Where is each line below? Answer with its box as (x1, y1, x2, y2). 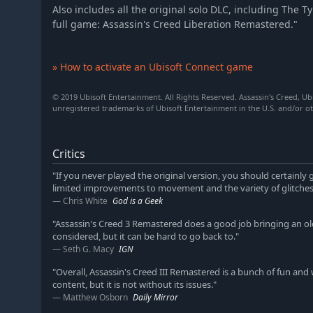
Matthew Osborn (63, 292, 128, 303)
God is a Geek (112, 196, 163, 207)
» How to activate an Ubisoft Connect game (52, 60, 253, 74)
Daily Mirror (133, 292, 178, 303)
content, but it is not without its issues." (52, 279, 217, 291)
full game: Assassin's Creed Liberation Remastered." (52, 17, 298, 31)
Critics (52, 146, 85, 162)
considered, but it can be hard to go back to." (52, 231, 239, 243)
